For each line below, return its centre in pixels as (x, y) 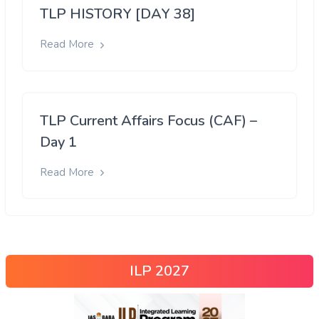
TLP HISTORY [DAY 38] (117, 14)
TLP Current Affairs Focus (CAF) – (148, 120)
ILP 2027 (159, 271)
